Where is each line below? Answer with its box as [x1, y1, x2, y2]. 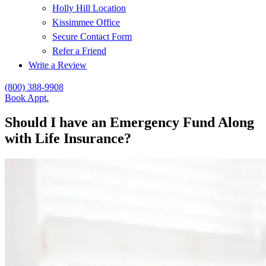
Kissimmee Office [52, 17, 120, 27]
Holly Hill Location [52, 2, 126, 13]
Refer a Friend [52, 45, 106, 56]
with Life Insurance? [5, 131, 131, 147]
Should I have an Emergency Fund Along [5, 115, 254, 131]
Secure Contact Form [52, 31, 132, 42]
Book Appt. [5, 92, 49, 103]
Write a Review [28, 59, 87, 70]
